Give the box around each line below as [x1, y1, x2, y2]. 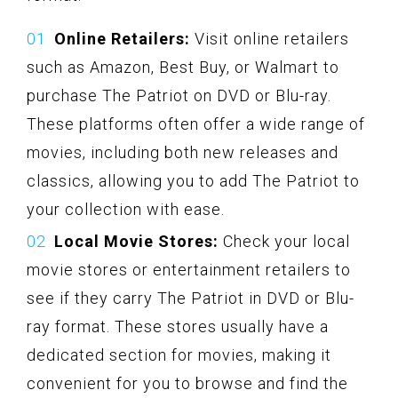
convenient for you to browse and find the [27, 373, 348, 393]
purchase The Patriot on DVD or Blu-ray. [27, 85, 331, 105]
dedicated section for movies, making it [27, 345, 331, 364]
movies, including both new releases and [27, 142, 338, 162]
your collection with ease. [27, 199, 225, 219]
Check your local [219, 231, 350, 251]
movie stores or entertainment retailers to [27, 259, 351, 279]
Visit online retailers [190, 28, 349, 48]
